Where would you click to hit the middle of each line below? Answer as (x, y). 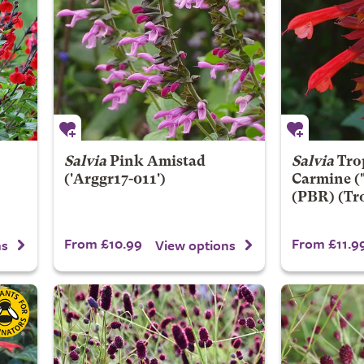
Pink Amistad (157, 162)
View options (195, 245)
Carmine (321, 180)
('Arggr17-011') (115, 180)
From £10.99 (103, 243)
